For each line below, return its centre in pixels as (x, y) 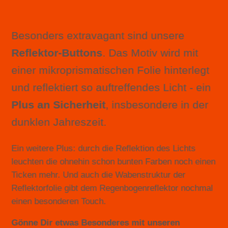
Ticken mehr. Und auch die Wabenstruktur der (98, 175)
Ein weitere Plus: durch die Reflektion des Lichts (104, 148)
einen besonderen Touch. (59, 201)
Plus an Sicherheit (59, 105)
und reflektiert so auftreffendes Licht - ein (111, 87)
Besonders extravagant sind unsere (98, 35)
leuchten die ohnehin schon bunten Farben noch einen (113, 162)
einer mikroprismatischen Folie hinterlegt (110, 70)
